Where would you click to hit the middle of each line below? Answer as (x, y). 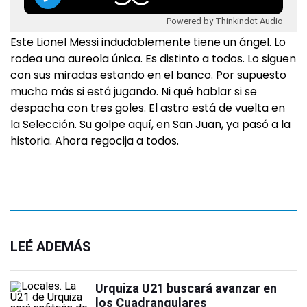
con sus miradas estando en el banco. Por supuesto (148, 75)
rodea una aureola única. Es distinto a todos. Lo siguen (153, 59)
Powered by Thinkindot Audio (225, 21)
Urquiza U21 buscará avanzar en (186, 288)
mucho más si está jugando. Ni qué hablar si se (134, 91)
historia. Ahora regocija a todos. (95, 141)
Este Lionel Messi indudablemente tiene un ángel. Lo (148, 42)
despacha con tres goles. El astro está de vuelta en (148, 108)
